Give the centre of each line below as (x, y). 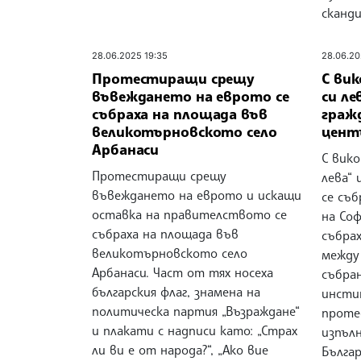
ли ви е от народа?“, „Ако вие (180, 350)
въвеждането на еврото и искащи (197, 195)
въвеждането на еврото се (191, 95)
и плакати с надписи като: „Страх (195, 331)
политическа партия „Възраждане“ (196, 311)
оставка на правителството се (189, 215)
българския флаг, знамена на (176, 292)
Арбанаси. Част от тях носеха (183, 273)
